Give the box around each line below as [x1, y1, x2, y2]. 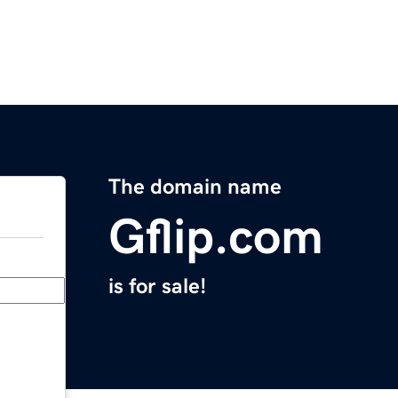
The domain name [108, 176, 282, 198]
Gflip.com [108, 211, 323, 262]
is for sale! [108, 275, 206, 298]
